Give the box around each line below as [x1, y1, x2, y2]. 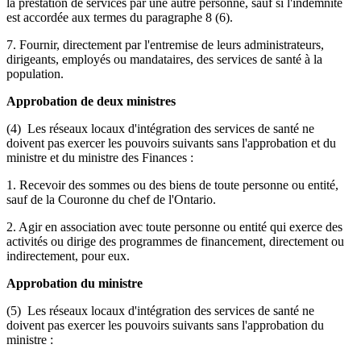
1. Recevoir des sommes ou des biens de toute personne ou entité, [6, 177, 338, 192]
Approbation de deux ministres [6, 93, 176, 108]
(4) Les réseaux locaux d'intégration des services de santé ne [6, 121, 314, 135]
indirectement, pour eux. [6, 248, 130, 263]
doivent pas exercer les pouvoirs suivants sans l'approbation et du [6, 135, 336, 150]
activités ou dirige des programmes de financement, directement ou [6, 234, 344, 248]
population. [6, 66, 64, 81]
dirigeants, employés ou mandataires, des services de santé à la [6, 52, 322, 66]
